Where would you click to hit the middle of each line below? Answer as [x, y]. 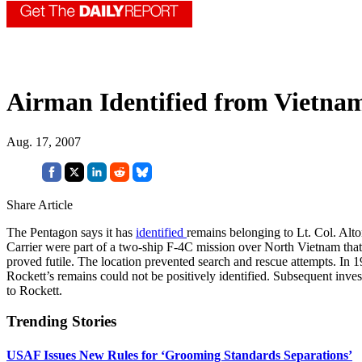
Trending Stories [61, 322]
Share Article [40, 204]
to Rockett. [34, 290]
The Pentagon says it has [71, 232]
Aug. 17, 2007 [44, 141]
